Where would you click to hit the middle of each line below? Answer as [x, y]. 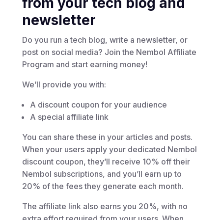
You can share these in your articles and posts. [107, 137]
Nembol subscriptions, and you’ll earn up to [102, 174]
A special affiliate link [69, 117]
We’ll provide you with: [64, 84]
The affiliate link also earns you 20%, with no [105, 206]
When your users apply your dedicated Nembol [109, 149]
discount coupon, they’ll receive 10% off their [106, 162]
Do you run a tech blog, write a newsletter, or [105, 40]
